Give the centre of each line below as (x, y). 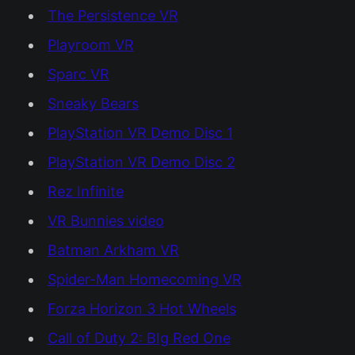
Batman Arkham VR (113, 250)
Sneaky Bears (93, 103)
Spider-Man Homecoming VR (144, 279)
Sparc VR (78, 74)
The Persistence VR (113, 15)
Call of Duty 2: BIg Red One (139, 338)
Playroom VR (90, 44)
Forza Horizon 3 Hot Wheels (141, 308)
